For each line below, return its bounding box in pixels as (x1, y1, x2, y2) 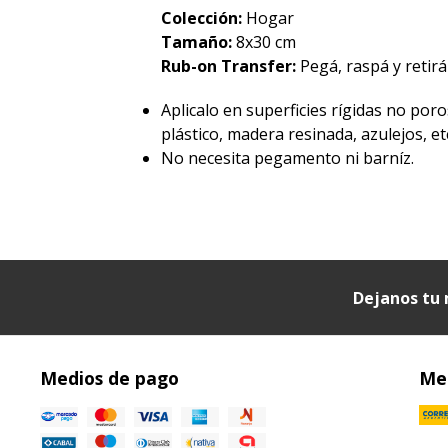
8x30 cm (236, 31, 297, 54)
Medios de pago (40, 366, 179, 391)
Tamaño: (161, 31, 237, 54)
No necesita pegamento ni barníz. (161, 147, 415, 170)
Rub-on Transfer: (161, 55, 301, 78)
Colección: (161, 7, 247, 30)
